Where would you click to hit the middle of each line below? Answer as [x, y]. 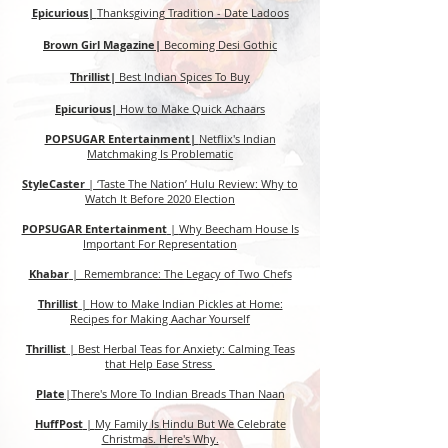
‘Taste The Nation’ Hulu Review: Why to [197, 183]
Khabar [48, 273]
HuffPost [58, 423]
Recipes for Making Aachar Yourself [160, 318]
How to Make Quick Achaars [192, 108]
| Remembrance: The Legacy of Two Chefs [180, 273]
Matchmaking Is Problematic [160, 153]
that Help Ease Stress [160, 363]
